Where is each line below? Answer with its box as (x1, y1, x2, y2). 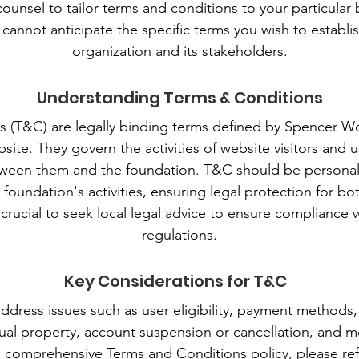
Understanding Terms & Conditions (36, 87, 323, 109)
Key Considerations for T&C (64, 270, 287, 292)
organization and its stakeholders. (71, 42, 288, 60)
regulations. (142, 226, 217, 244)
